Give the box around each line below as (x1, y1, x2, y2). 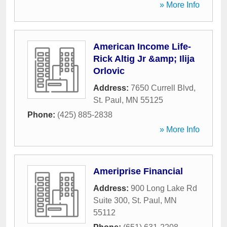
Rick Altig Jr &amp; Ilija (93, 54, 195, 64)
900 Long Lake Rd (131, 184, 197, 193)
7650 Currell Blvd (131, 84, 194, 92)
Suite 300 (93, 196, 128, 205)
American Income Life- (93, 42, 191, 52)
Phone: (27, 110, 57, 119)
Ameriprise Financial (93, 166, 183, 176)
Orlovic (93, 66, 125, 76)
